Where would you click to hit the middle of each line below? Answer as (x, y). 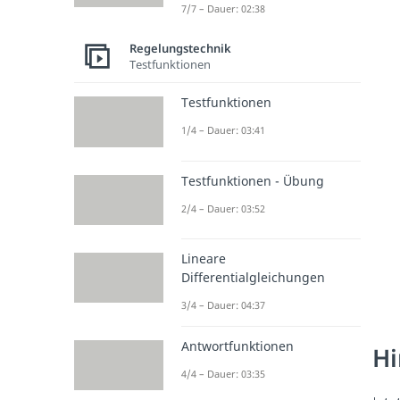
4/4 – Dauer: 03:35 (223, 373)
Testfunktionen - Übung (252, 180)
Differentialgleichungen (253, 277)
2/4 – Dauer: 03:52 (223, 208)
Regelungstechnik (180, 48)
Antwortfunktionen (237, 346)
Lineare (203, 258)
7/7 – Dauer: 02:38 (223, 9)
